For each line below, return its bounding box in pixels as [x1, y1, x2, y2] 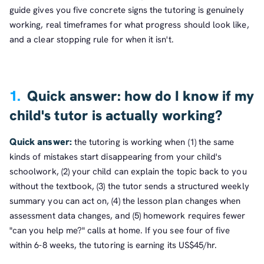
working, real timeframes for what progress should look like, [9, 19, 249, 31]
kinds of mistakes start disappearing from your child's [9, 150, 222, 163]
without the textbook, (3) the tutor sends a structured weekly [9, 180, 249, 192]
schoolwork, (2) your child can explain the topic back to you [9, 165, 247, 177]
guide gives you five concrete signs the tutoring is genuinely [9, 4, 244, 16]
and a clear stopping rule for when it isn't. [9, 34, 174, 45]
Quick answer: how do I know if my [27, 87, 254, 105]
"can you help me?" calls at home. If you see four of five [9, 224, 230, 236]
